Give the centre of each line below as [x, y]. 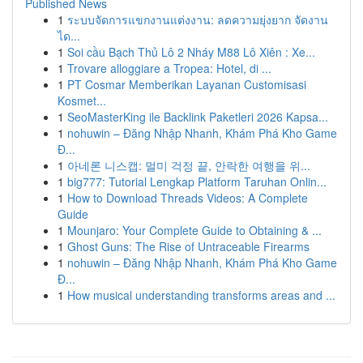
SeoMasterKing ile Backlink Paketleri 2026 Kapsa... [198, 117]
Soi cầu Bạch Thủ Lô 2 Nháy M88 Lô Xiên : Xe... [191, 52]
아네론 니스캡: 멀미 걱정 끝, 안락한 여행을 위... [189, 165]
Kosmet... [82, 100]
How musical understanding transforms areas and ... [201, 295]
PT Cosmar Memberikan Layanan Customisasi [187, 84]
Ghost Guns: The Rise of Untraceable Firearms [188, 246]
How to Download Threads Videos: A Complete [188, 198]
